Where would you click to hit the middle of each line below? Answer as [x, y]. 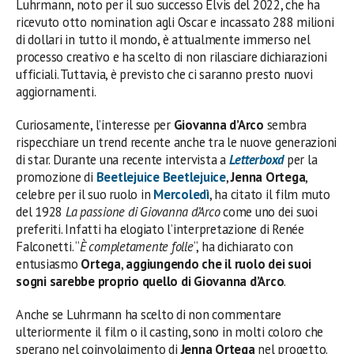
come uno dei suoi [269, 211]
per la [302, 159]
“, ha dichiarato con [243, 246]
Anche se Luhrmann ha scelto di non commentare [149, 314]
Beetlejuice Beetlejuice [161, 177]
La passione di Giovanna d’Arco [143, 211]
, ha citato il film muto [269, 194]
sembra [285, 124]
